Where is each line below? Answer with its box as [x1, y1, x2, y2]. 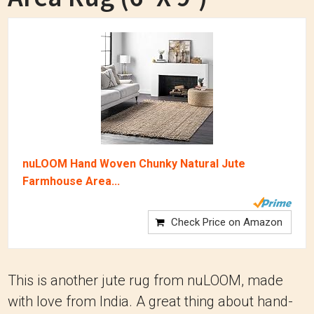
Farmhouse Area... [22, 175, 120, 188]
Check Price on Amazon [171, 216, 282, 228]
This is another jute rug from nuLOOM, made [8, 272, 283, 289]
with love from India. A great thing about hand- [8, 293, 293, 310]
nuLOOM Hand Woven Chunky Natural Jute [22, 157, 245, 170]
